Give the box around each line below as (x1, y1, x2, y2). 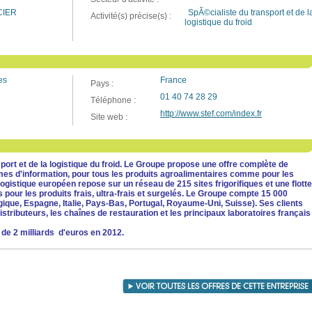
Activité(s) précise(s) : (91, 11, 171, 21)
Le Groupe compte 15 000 (186, 189, 288, 198)
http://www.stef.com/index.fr (160, 109, 262, 118)
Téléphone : (91, 95, 136, 105)
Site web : (91, 112, 127, 122)
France (160, 75, 187, 85)
